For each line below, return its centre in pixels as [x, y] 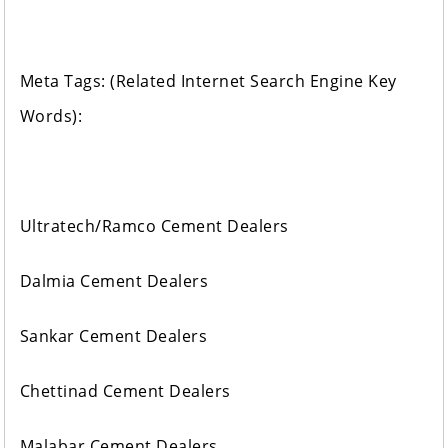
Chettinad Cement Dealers [125, 391]
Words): [51, 116]
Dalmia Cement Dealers [114, 281]
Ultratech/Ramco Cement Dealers [154, 226]
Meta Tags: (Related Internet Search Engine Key [208, 81]
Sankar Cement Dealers [113, 336]
